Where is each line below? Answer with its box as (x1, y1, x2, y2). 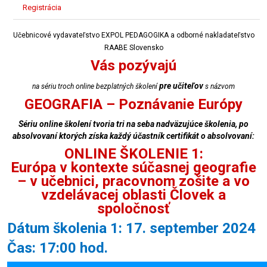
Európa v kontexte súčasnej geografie (11, 159, 256, 176)
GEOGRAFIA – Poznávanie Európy (24, 96, 243, 113)
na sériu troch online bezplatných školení (32, 82, 159, 91)
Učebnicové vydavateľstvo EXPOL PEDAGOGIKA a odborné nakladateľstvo (13, 31, 254, 39)
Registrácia (23, 3, 61, 12)
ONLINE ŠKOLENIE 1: (64, 145, 203, 162)
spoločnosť (97, 200, 170, 217)
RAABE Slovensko (104, 44, 163, 52)
